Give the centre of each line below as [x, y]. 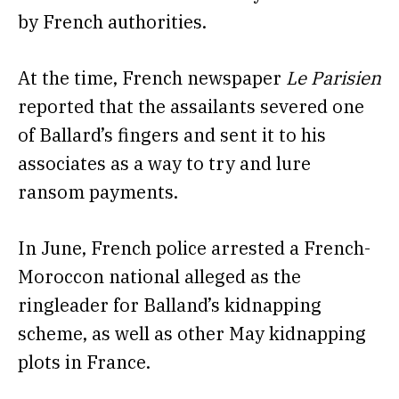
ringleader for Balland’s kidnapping [170, 305]
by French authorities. [114, 21]
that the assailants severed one [229, 106]
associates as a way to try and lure [164, 163]
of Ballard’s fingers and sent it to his [172, 134]
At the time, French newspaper [152, 77]
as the [273, 277]
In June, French [87, 248]
